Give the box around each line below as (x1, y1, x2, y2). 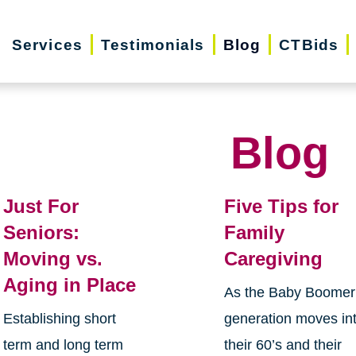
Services (11, 36, 83, 53)
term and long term (2, 337, 123, 354)
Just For (2, 195, 79, 218)
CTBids (279, 36, 339, 53)
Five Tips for (224, 195, 339, 218)
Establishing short (2, 311, 116, 327)
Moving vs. (2, 248, 103, 270)
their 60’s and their (224, 337, 342, 354)
